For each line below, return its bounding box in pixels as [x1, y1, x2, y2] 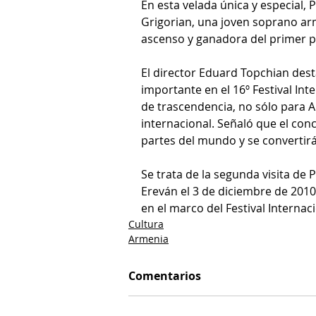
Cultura [128, 217, 164, 231]
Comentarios [128, 267, 201, 284]
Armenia [128, 231, 169, 245]
